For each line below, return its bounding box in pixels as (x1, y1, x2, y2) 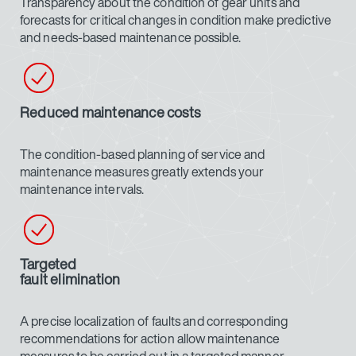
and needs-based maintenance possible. (20, 28, 241, 47)
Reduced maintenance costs (20, 102, 200, 122)
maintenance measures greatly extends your (20, 162, 265, 181)
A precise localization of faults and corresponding (20, 311, 288, 331)
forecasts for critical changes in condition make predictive (20, 10, 331, 29)
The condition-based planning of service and (20, 145, 265, 164)
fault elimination (20, 269, 121, 289)
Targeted (20, 253, 77, 274)
